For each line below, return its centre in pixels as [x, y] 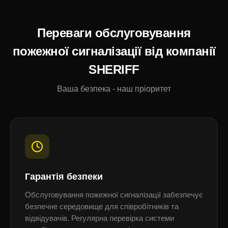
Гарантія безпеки [64, 177]
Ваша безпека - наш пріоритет [114, 89]
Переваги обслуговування [114, 33]
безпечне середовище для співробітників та [102, 207]
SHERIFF [114, 69]
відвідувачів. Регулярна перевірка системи [99, 218]
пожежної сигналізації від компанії [114, 51]
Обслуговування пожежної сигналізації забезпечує [114, 195]
